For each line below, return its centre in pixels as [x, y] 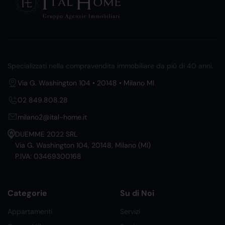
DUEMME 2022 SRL [46, 134]
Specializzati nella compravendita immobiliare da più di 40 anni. [110, 66]
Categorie [27, 193]
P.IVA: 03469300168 [48, 156]
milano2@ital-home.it [52, 117]
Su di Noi [137, 193]
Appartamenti [30, 212]
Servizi [130, 212]
